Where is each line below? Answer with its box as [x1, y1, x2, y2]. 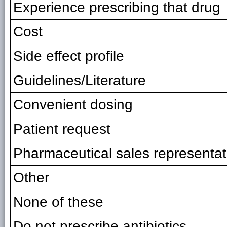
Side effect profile [13, 48, 124, 64]
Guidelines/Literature [13, 72, 146, 88]
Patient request [13, 121, 110, 137]
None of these [13, 194, 103, 210]
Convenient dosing [13, 96, 133, 112]
